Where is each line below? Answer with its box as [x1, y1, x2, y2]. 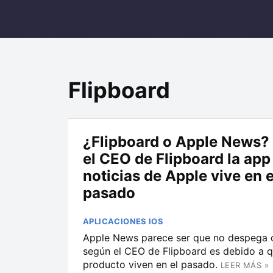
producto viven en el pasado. [83, 258, 218, 271]
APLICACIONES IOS [83, 216, 164, 226]
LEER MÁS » [221, 260, 269, 270]
